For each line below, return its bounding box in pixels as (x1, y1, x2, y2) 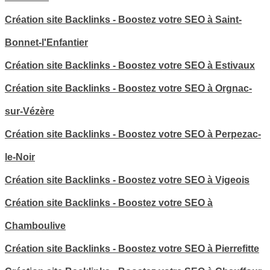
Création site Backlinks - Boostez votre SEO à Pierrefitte (5, 243, 259, 254)
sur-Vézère (5, 105, 54, 116)
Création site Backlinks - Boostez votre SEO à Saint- (5, 14, 242, 25)
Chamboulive (5, 220, 66, 231)
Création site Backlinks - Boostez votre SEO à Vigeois (5, 174, 250, 185)
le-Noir (5, 151, 35, 162)
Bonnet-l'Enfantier (5, 37, 88, 48)
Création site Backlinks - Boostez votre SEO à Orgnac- (5, 83, 252, 93)
